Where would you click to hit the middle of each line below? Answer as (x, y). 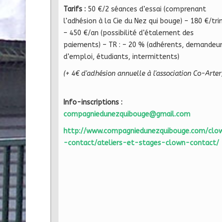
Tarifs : (75, 9)
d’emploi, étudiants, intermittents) (121, 56)
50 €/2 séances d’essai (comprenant (147, 9)
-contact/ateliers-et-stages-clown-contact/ (141, 143)
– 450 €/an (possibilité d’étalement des (129, 33)
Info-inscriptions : (95, 102)
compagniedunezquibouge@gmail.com (127, 114)
